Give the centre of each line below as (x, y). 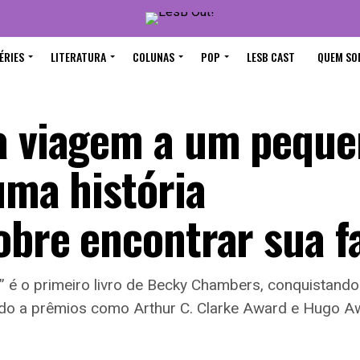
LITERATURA (78, 57)
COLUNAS (153, 57)
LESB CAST (271, 57)
